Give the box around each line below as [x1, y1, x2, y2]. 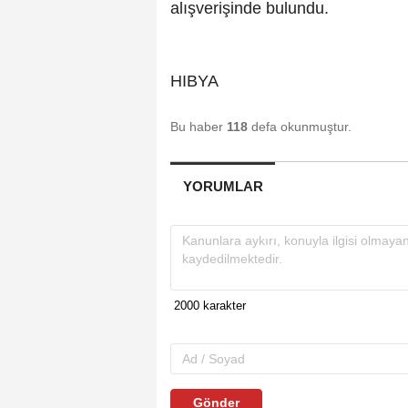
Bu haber [170, 119, 227, 135]
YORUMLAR [182, 178, 263, 195]
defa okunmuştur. [248, 119, 352, 135]
